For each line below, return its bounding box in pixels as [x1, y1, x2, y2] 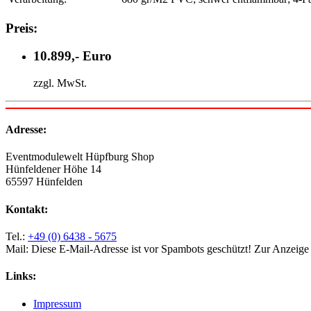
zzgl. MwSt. [33, 76, 87, 89]
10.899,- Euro [33, 49, 112, 64]
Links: [6, 270, 36, 283]
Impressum [33, 297, 81, 310]
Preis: [6, 20, 37, 35]
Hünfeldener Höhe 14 [6, 163, 101, 176]
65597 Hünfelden [6, 176, 83, 188]
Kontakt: [6, 203, 48, 215]
